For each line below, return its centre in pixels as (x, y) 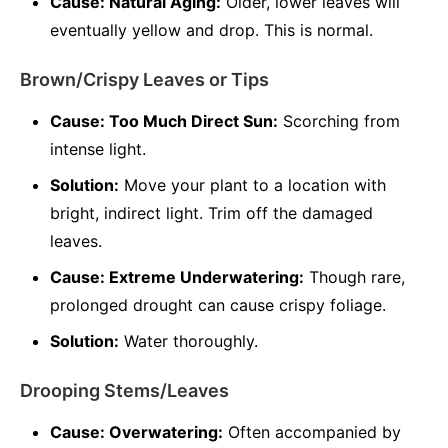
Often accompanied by (312, 432)
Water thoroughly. (188, 341)
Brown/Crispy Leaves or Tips (144, 79)
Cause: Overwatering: (136, 432)
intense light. (98, 149)
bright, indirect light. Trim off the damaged (211, 213)
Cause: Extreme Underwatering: (177, 277)
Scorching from (339, 121)
